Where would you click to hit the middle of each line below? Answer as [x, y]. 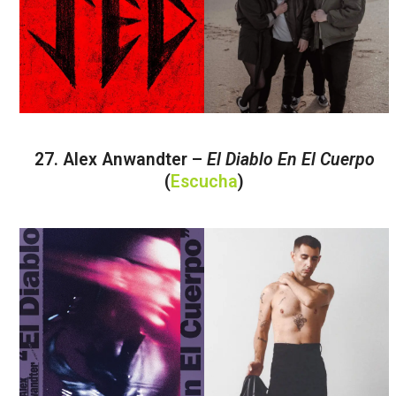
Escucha [205, 181]
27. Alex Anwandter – [120, 159]
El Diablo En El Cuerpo [290, 159]
